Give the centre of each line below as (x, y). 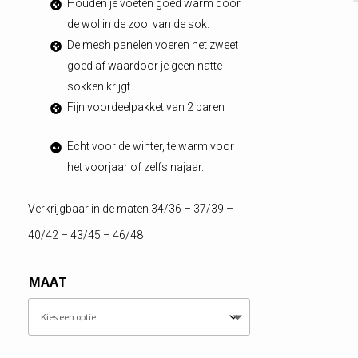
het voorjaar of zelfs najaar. (135, 167)
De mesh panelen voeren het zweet (152, 44)
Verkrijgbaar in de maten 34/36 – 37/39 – (130, 208)
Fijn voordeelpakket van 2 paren (145, 107)
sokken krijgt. (99, 86)
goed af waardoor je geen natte (144, 65)
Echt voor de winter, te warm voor (150, 146)
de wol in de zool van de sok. (138, 24)
